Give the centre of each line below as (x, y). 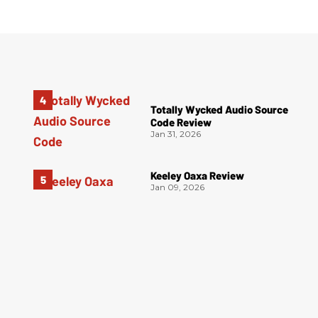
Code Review (181, 122)
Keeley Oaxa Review (198, 176)
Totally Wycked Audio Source (220, 110)
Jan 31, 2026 (176, 134)
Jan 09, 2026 (178, 187)
